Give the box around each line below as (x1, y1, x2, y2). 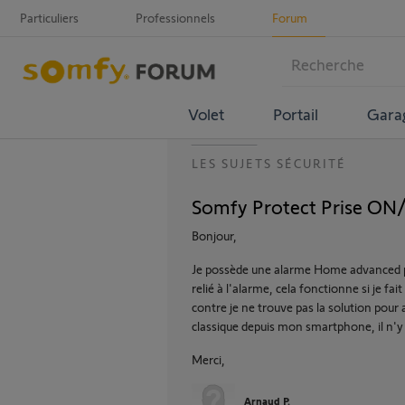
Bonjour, (192, 228, 237, 243)
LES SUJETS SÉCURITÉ (192, 155, 346, 171)
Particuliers (20, 10, 79, 25)
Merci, (192, 352, 225, 367)
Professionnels (136, 10, 215, 25)
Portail (272, 103, 318, 124)
